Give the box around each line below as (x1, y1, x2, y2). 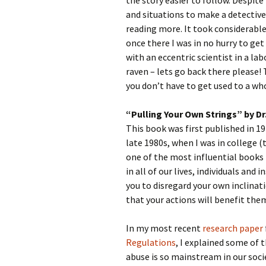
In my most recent (126, 222, 202, 234)
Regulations (126, 236, 176, 248)
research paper (202, 222, 263, 234)
